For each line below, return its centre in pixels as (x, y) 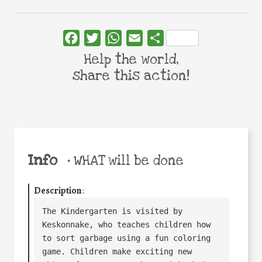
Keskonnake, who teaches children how (127, 224)
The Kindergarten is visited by (113, 211)
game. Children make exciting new (117, 251)
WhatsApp (143, 38)
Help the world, (131, 60)
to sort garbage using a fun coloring (127, 238)
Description (58, 191)
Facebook (99, 38)
